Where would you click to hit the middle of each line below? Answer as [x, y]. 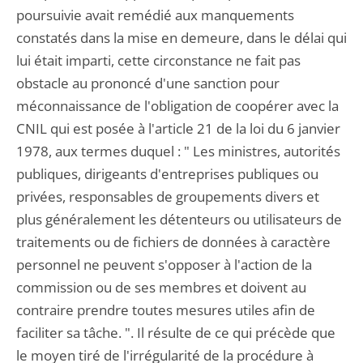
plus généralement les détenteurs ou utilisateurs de [179, 219]
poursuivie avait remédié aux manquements [155, 15]
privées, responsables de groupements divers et [168, 196]
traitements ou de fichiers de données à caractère [173, 242]
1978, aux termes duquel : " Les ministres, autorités [178, 151]
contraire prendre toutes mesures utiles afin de [166, 310]
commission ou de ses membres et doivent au [161, 287]
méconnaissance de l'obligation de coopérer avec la [177, 106]
